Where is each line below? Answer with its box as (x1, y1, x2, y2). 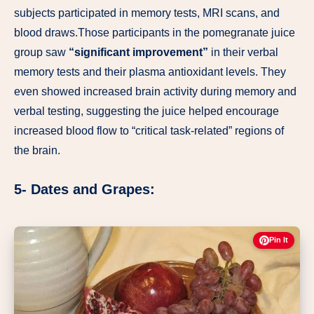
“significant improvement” (69, 46, 208, 59)
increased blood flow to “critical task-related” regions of (14, 125, 284, 137)
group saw (14, 46, 69, 59)
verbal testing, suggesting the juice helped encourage (14, 105, 279, 118)
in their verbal (208, 46, 278, 59)
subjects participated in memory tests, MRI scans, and (14, 7, 280, 20)
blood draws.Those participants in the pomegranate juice (14, 27, 295, 39)
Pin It (269, 235, 288, 245)
